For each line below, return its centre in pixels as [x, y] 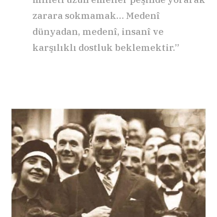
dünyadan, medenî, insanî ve [98, 32]
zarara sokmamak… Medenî [96, 16]
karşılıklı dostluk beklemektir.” [106, 48]
